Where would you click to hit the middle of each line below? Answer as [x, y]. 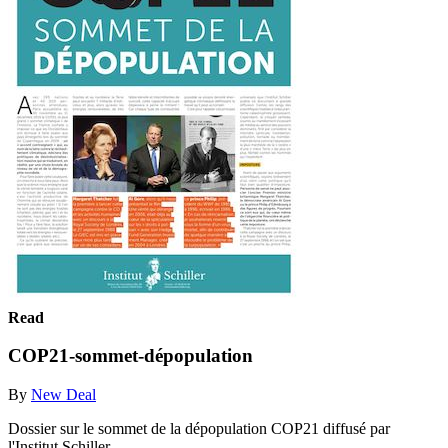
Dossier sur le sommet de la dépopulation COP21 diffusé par [199, 428]
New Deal [63, 394]
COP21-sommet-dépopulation [130, 356]
